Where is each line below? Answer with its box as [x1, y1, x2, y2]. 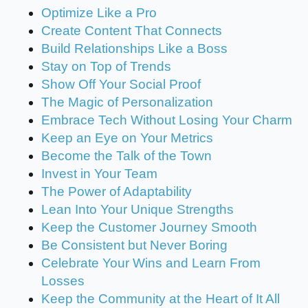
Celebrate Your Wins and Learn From [41, 256, 261, 271]
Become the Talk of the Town [41, 148, 212, 164]
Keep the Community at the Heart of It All [41, 291, 280, 307]
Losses [41, 274, 85, 289]
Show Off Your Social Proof [41, 77, 201, 92]
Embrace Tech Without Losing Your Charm [41, 113, 292, 128]
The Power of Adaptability [41, 184, 192, 199]
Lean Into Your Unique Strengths [41, 202, 234, 217]
